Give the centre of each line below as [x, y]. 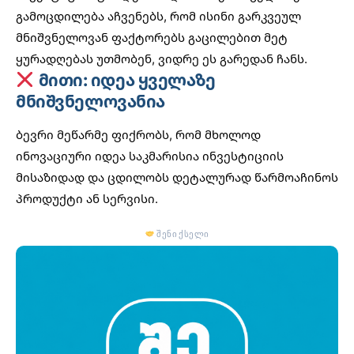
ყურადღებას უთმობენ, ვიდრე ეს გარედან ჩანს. [162, 59]
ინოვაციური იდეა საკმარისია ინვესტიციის [150, 155]
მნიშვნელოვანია [90, 102]
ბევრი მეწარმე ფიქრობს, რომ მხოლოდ [138, 134]
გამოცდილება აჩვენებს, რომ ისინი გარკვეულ [158, 16]
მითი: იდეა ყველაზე [125, 80]
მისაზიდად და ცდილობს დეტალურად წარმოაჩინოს [177, 177]
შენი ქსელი [182, 233]
